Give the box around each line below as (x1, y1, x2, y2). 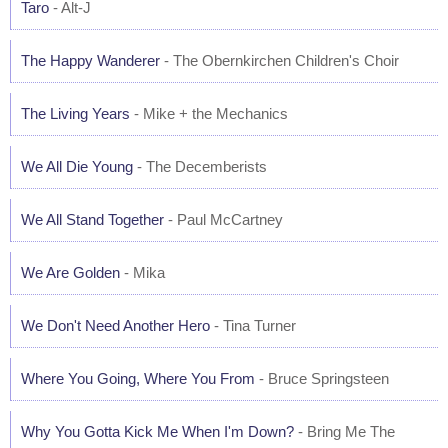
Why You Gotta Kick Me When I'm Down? (21, 423, 294, 440)
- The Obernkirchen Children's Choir (160, 52, 399, 69)
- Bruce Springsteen (255, 370, 389, 387)
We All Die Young (21, 158, 133, 175)
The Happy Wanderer (21, 52, 160, 69)
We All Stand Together (21, 211, 164, 228)
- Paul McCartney (164, 211, 283, 228)
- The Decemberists (133, 158, 267, 175)
